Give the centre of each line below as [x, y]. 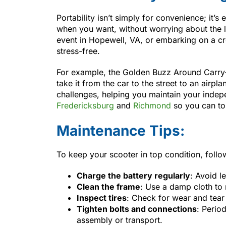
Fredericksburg [85, 105]
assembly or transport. [120, 220]
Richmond [152, 105]
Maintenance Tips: [121, 130]
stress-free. [78, 51]
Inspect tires [102, 197]
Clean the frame [108, 186]
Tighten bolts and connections [137, 209]
